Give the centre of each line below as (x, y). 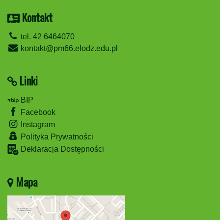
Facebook (37, 112)
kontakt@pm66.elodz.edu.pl (68, 49)
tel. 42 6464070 (47, 37)
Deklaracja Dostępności (61, 149)
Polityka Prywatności (56, 137)
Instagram (37, 125)
